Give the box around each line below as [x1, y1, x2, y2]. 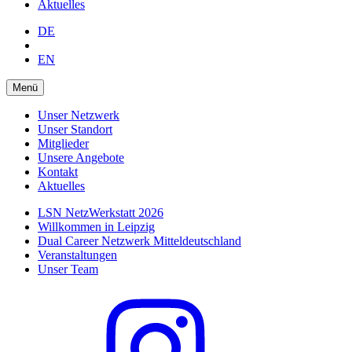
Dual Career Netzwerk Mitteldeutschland [38, 233, 241, 247]
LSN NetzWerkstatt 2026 [38, 205, 163, 219]
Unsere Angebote [38, 150, 124, 164]
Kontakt [38, 164, 78, 178]
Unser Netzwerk [38, 108, 119, 122]
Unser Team [38, 262, 98, 276]
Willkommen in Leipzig [38, 219, 155, 233]
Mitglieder [38, 136, 89, 150]
